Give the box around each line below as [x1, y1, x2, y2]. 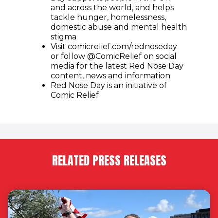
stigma [51, 32, 76, 42]
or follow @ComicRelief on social [51, 52, 177, 61]
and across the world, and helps [51, 3, 174, 13]
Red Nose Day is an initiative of [51, 81, 167, 91]
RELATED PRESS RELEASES [52, 152, 166, 170]
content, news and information [51, 71, 170, 81]
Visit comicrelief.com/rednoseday [51, 42, 177, 52]
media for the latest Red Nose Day [51, 61, 183, 71]
